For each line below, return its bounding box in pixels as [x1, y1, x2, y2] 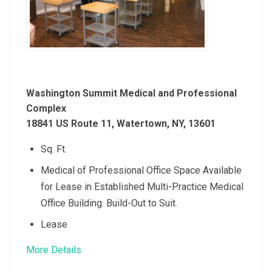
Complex [25, 102, 66, 114]
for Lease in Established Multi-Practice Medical [40, 180, 243, 192]
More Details [25, 243, 81, 256]
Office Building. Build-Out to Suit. [40, 197, 177, 209]
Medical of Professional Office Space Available [40, 164, 242, 176]
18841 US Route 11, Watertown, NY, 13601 [25, 117, 216, 129]
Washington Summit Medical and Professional [25, 87, 237, 99]
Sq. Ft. [40, 143, 67, 155]
